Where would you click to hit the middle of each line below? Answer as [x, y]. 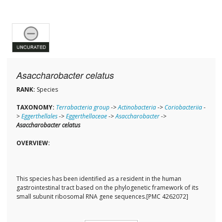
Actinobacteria [137, 108]
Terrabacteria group [83, 108]
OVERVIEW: [33, 143]
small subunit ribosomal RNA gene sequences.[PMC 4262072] [102, 197]
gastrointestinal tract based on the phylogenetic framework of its [107, 188]
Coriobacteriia [183, 108]
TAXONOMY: [35, 108]
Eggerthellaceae [86, 116]
